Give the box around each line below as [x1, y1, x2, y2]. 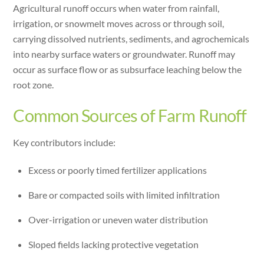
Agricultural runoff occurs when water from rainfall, [13, 2, 220, 14]
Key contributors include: [13, 137, 116, 148]
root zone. [13, 79, 54, 91]
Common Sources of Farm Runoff [13, 105, 247, 126]
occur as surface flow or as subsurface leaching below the [13, 64, 242, 75]
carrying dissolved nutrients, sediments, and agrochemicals [13, 33, 250, 45]
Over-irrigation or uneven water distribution [28, 214, 208, 226]
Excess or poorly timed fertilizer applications [28, 164, 207, 176]
